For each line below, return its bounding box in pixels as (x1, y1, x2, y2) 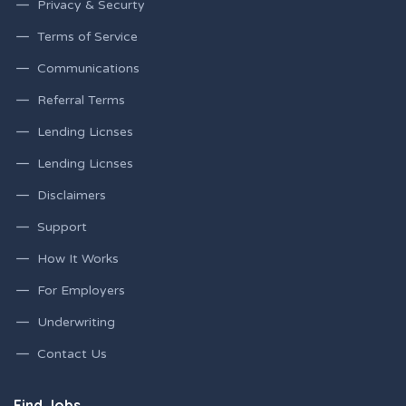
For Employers (37, 283, 125, 299)
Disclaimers (37, 188, 106, 204)
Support (37, 219, 87, 236)
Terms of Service (37, 29, 138, 45)
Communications (37, 61, 140, 77)
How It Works (37, 251, 119, 267)
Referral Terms (37, 92, 125, 109)
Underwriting (37, 314, 115, 331)
